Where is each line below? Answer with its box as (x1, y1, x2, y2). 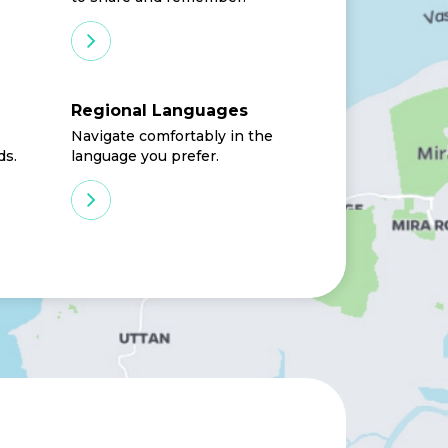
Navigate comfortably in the (71, 126, 273, 145)
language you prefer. (71, 146, 219, 165)
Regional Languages (71, 100, 248, 120)
